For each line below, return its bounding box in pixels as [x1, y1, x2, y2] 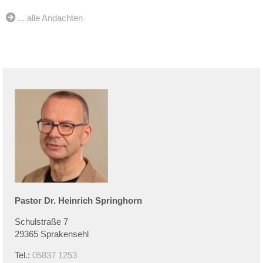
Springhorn [95, 195, 142, 205]
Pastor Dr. [15, 195, 58, 205]
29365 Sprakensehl [15, 228, 89, 239]
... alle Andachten [18, 12, 83, 23]
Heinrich [58, 195, 93, 205]
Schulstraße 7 [15, 216, 68, 227]
